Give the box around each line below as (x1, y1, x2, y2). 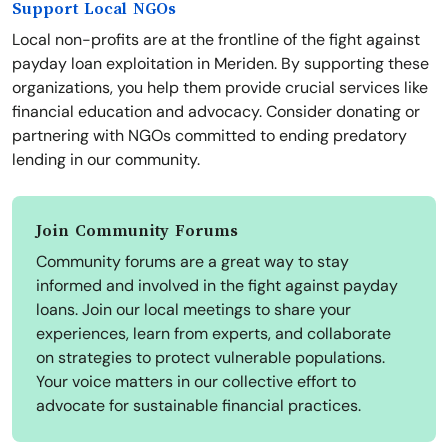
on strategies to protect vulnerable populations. (36, 347, 385, 369)
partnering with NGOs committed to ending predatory (12, 125, 407, 147)
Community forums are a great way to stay (36, 251, 349, 273)
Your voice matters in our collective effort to (36, 371, 356, 393)
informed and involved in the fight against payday (36, 275, 398, 297)
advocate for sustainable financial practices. (36, 395, 361, 417)
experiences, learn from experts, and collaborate (36, 323, 391, 345)
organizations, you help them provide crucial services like (12, 77, 428, 99)
